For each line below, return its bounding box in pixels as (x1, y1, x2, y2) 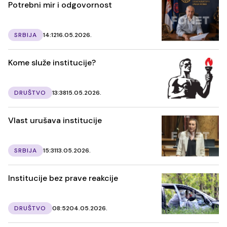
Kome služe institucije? (8, 57, 96, 68)
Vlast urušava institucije (8, 115, 102, 126)
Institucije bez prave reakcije (8, 172, 118, 183)
